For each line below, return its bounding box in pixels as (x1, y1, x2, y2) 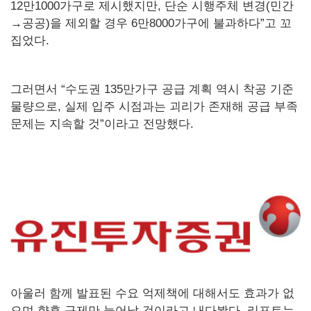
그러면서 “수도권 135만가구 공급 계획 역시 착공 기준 (10, 83, 294, 96)
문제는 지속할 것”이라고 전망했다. (10, 117, 194, 131)
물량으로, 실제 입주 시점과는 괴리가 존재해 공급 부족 (10, 100, 298, 114)
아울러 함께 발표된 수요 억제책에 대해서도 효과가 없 (10, 286, 294, 300)
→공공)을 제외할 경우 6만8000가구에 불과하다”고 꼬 (10, 17, 292, 31)
